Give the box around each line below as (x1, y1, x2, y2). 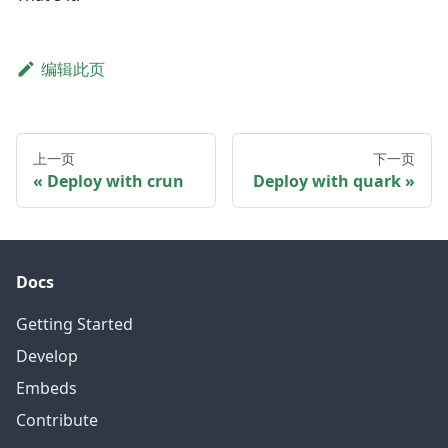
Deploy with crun (47, 170, 184, 193)
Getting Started (16, 313, 133, 336)
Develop (16, 345, 78, 368)
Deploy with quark (253, 170, 401, 193)
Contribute (16, 409, 98, 432)
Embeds (16, 377, 77, 400)
